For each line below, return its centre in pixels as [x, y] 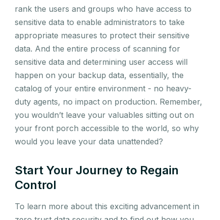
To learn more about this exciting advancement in [107, 206]
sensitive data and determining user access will [101, 62]
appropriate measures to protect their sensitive [102, 35]
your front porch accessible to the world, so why [107, 128]
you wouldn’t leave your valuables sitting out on [104, 115]
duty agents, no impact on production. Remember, [109, 101]
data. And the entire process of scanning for [97, 48]
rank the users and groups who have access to [103, 9]
